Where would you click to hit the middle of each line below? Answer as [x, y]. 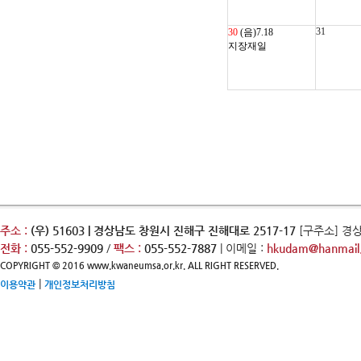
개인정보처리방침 [80, 284]
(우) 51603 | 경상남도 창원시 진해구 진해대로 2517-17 [163, 230]
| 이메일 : [242, 248]
